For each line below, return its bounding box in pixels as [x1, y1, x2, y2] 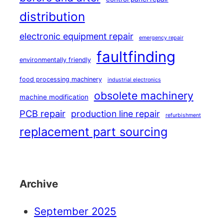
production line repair [70, 108, 160, 119]
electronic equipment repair [19, 31, 133, 42]
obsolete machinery [93, 89, 193, 102]
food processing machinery [19, 75, 102, 83]
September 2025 [34, 205, 116, 218]
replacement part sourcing [19, 124, 167, 139]
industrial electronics [107, 76, 161, 83]
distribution [19, 9, 85, 24]
